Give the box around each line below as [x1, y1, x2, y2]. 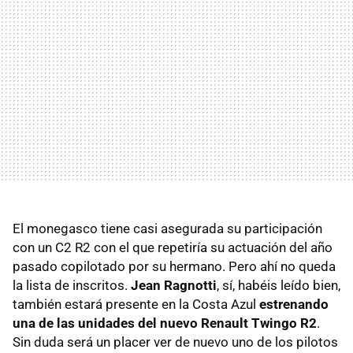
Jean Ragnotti [131, 277, 217, 293]
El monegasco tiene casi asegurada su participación [13, 220, 322, 236]
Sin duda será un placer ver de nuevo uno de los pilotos [13, 333, 338, 350]
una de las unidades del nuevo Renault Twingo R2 [13, 314, 317, 331]
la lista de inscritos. [13, 277, 131, 293]
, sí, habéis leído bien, [217, 277, 340, 293]
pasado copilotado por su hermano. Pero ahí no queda [13, 258, 336, 274]
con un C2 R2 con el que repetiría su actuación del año [13, 239, 333, 255]
